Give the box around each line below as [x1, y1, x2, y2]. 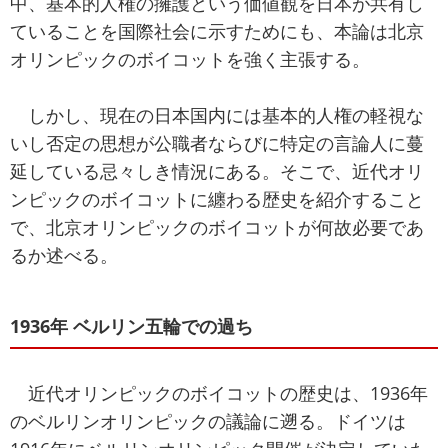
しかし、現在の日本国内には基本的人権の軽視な [10, 103, 424, 128]
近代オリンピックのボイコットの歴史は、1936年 [10, 381, 428, 406]
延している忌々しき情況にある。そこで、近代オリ [10, 159, 424, 184]
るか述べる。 [10, 243, 118, 268]
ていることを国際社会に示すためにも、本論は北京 [10, 19, 424, 44]
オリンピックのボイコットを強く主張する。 [10, 47, 370, 72]
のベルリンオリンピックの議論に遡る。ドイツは [10, 409, 406, 434]
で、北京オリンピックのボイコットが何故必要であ [10, 215, 424, 240]
